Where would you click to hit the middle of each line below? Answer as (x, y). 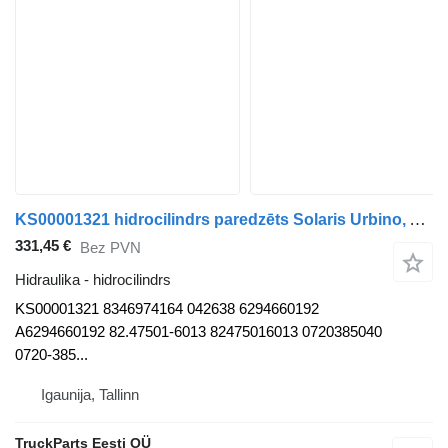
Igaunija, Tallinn (90, 395)
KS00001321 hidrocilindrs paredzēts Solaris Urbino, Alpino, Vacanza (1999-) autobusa (417, 220)
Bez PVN (110, 247)
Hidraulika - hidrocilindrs (93, 280)
